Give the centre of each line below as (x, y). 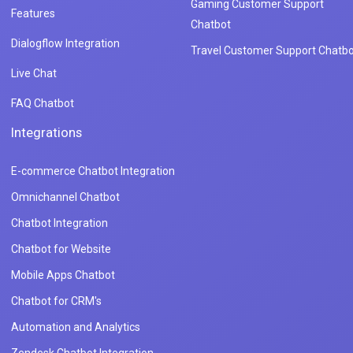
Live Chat (34, 74)
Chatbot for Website (61, 249)
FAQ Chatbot (43, 104)
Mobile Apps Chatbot (63, 275)
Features (33, 14)
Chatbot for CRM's (56, 301)
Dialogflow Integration (65, 44)
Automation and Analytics (76, 327)
